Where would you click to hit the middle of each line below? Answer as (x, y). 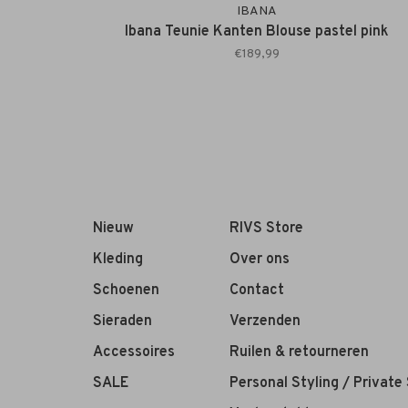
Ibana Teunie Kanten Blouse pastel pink (257, 32)
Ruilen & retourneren (299, 353)
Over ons (260, 260)
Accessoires (134, 353)
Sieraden (122, 322)
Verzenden (265, 322)
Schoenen (126, 291)
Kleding (118, 260)
